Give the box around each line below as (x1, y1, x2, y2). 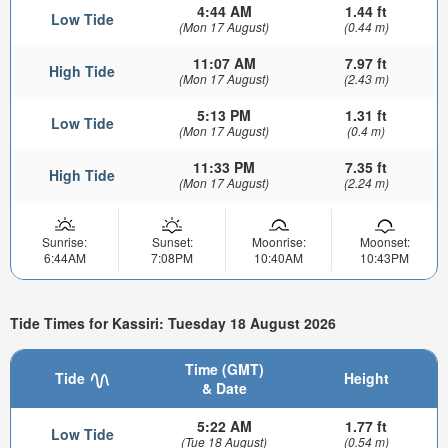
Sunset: (151, 233, 193, 251)
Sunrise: (42, 233, 87, 251)
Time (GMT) (184, 359, 264, 380)
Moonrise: (251, 233, 306, 251)
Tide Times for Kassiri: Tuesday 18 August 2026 (10, 312, 336, 333)
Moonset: (359, 233, 410, 251)
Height (343, 368, 389, 389)
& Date (201, 378, 247, 399)
